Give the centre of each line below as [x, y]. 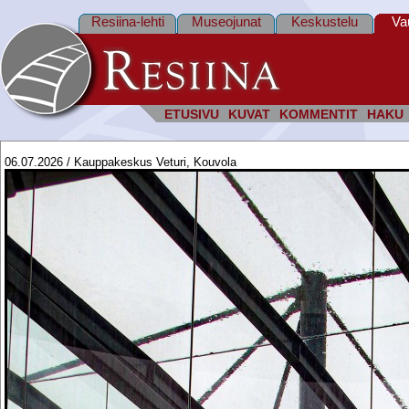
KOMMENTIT [319, 115]
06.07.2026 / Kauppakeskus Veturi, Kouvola [121, 162]
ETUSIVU [192, 115]
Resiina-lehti [127, 21]
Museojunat [226, 21]
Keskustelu [325, 21]
